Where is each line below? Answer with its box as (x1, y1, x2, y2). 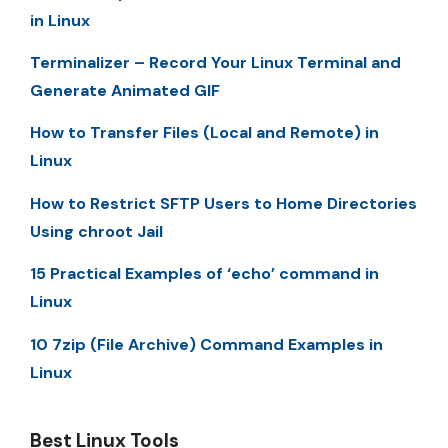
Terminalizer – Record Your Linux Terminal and (30, 51, 401, 73)
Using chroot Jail (30, 220, 163, 242)
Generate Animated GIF (30, 79, 220, 101)
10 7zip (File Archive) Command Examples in (30, 333, 383, 355)
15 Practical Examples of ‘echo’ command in (30, 263, 379, 285)
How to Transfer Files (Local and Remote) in (30, 122, 379, 144)
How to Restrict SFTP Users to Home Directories (30, 192, 417, 214)
